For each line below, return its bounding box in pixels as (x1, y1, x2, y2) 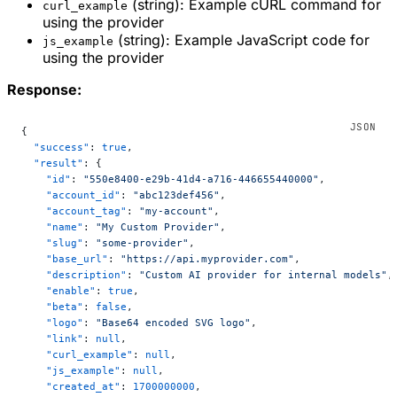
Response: (7, 80, 82, 98)
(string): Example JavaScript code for (113, 30, 370, 49)
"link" (21, 331, 83, 345)
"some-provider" (96, 236, 189, 249)
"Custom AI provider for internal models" (139, 268, 387, 281)
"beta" (21, 300, 83, 313)
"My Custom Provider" (96, 220, 220, 233)
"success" (21, 140, 90, 153)
